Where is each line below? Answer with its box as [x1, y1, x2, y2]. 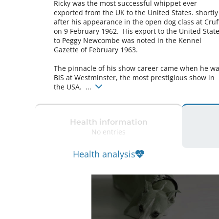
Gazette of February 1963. [54, 45, 138, 54]
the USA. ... [54, 82, 93, 91]
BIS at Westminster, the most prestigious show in [54, 73, 215, 82]
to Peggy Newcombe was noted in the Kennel [54, 36, 201, 45]
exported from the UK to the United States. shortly [54, 8, 218, 17]
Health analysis [73, 148, 135, 160]
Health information [69, 117, 148, 127]
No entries [91, 127, 126, 136]
